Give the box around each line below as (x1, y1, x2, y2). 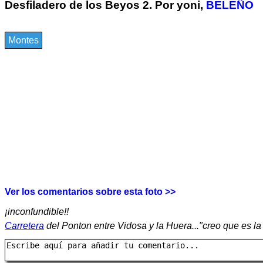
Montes (8, 35, 39, 45)
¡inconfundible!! (5, 206, 69, 217)
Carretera (5, 220, 44, 231)
